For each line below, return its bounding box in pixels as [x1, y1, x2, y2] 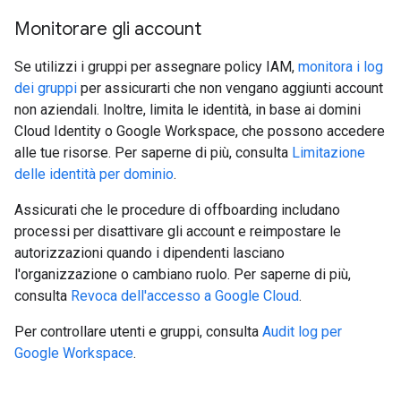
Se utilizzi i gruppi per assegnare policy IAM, [14, 58, 298, 75]
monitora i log [298, 58, 383, 75]
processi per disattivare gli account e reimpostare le [14, 223, 341, 240]
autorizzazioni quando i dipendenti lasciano [14, 244, 285, 261]
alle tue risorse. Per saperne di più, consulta [14, 144, 292, 161]
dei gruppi [14, 80, 77, 97]
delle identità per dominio [14, 166, 174, 183]
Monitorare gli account [14, 18, 201, 40]
